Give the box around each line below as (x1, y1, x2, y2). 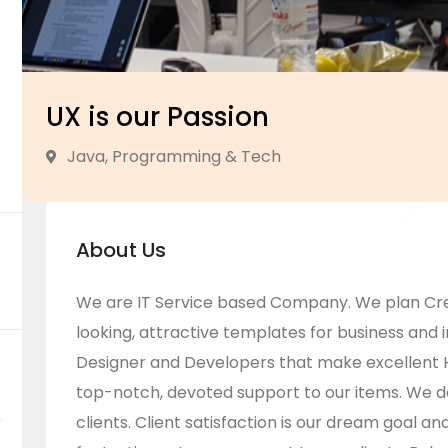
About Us (76, 236, 166, 264)
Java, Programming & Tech (67, 145, 281, 168)
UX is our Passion (46, 99, 269, 135)
